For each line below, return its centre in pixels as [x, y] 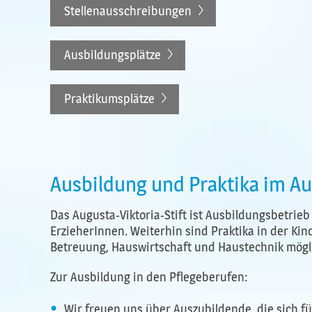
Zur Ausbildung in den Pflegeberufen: [149, 277]
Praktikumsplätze [109, 99]
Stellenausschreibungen [128, 11]
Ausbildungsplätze [112, 55]
